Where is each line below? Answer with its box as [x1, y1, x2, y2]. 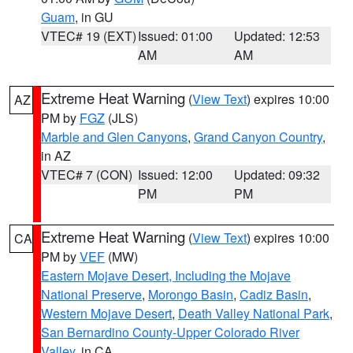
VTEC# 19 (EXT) [41, 27, 136, 45]
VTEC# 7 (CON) [41, 165, 132, 184]
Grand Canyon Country [194, 128, 322, 146]
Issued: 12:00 [137, 165, 213, 184]
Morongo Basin [148, 285, 233, 303]
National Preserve [41, 285, 142, 303]
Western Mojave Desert [41, 304, 172, 322]
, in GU [75, 8, 113, 26]
